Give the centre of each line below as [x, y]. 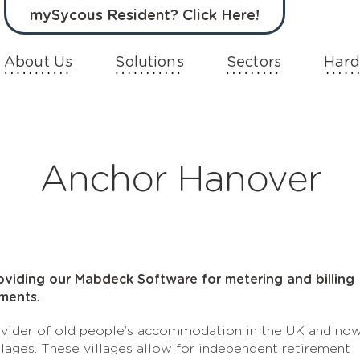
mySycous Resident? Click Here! [145, 16]
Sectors [254, 63]
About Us [39, 63]
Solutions [149, 63]
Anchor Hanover [180, 180]
